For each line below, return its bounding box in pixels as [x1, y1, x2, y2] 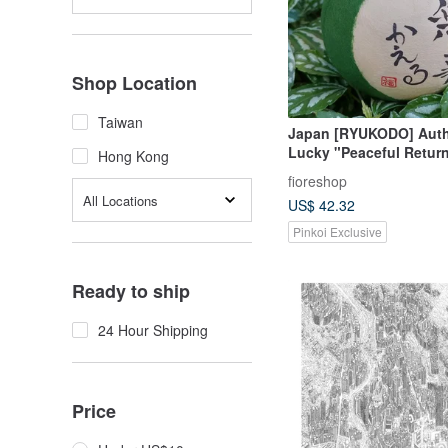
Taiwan [98, 112, 143, 132]
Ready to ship [72, 278, 190, 304]
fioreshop [288, 170, 347, 191]
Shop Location [72, 70, 197, 96]
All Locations [83, 190, 158, 210]
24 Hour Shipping [98, 320, 208, 340]
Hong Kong [98, 146, 169, 166]
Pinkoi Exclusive [293, 223, 382, 241]
